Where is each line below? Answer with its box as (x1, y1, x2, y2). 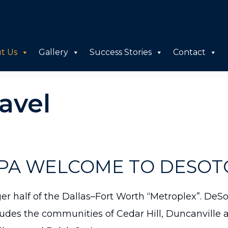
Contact (173, 47, 206, 57)
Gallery (39, 47, 68, 57)
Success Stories (90, 47, 152, 57)
